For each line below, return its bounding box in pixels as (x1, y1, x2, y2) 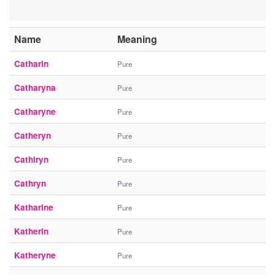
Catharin (14, 58, 48, 70)
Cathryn (14, 177, 46, 190)
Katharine (14, 201, 53, 214)
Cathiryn (14, 153, 48, 166)
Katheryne (14, 249, 56, 261)
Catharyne (14, 106, 56, 118)
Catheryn (14, 130, 51, 142)
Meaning (117, 32, 157, 47)
